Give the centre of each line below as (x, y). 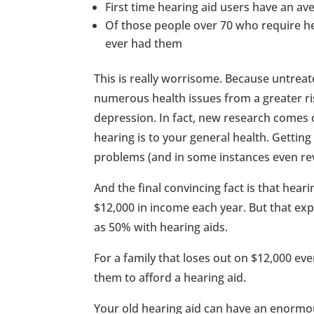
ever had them (144, 43)
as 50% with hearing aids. (161, 227)
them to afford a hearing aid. (170, 277)
